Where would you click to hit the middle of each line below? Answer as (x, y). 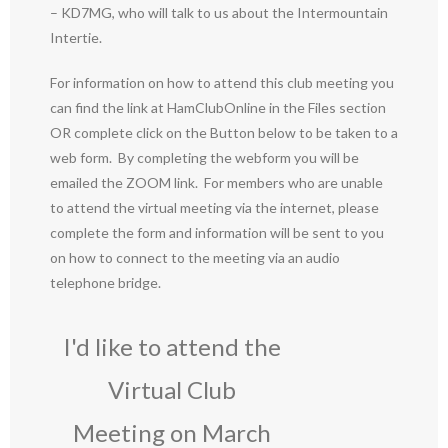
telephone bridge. (105, 282)
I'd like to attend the (171, 346)
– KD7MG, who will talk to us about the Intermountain (219, 12)
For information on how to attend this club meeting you (222, 82)
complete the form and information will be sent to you (217, 232)
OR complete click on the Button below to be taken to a (224, 132)
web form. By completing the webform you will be (204, 157)
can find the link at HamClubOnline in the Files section (218, 107)
